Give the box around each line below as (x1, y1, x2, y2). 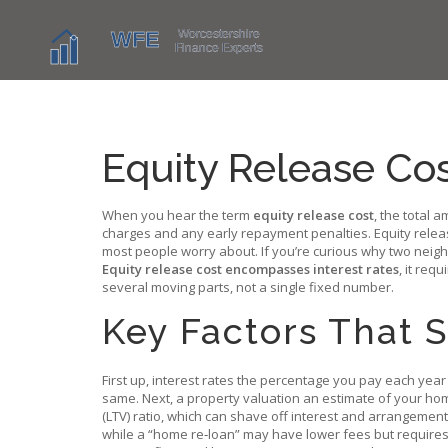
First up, (102, 371, 152, 389)
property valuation (187, 389, 300, 407)
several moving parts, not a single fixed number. (102, 278, 394, 296)
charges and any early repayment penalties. (102, 224, 374, 242)
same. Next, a (102, 389, 187, 407)
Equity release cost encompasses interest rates (102, 260, 399, 278)
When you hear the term (102, 206, 253, 224)
